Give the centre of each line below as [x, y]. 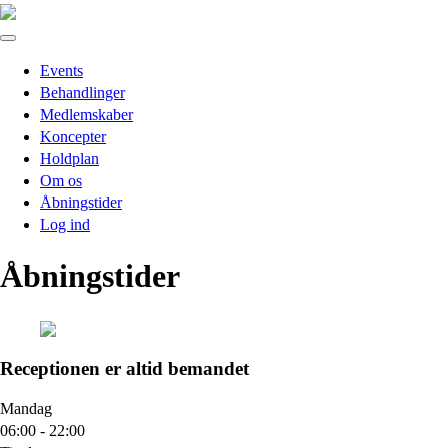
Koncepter [73, 136]
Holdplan [69, 158]
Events [61, 70]
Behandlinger [82, 92]
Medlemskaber [86, 114]
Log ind [65, 224]
